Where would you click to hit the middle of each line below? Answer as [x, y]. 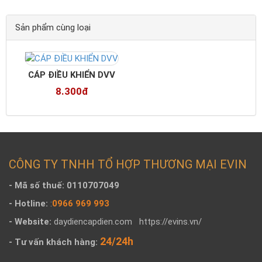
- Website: [30, 221]
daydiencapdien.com [93, 221]
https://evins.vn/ [167, 221]
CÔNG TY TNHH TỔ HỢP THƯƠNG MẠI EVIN [128, 164]
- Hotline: [30, 203]
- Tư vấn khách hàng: [53, 242]
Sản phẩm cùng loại [53, 27]
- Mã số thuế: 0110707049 [64, 185]
